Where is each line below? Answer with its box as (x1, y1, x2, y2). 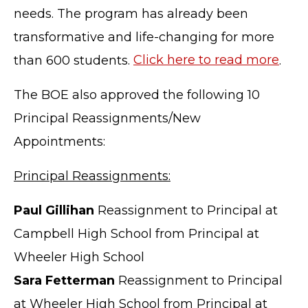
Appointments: (14, 133, 105, 149)
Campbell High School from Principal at (14, 225, 259, 241)
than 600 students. (14, 52, 133, 68)
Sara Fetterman (14, 272, 115, 288)
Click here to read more (133, 52, 279, 68)
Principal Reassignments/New (14, 110, 201, 126)
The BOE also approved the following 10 (14, 87, 260, 102)
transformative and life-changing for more (14, 29, 274, 45)
